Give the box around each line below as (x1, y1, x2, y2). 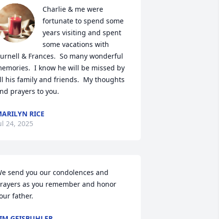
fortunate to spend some (42, 16, 124, 25)
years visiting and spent (42, 28, 121, 37)
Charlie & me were (42, 4, 103, 14)
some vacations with (42, 40, 109, 49)
